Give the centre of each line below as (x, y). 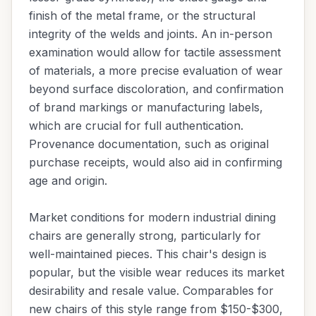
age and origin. (68, 181)
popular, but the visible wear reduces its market (157, 272)
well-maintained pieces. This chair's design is (148, 254)
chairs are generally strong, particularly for (145, 236)
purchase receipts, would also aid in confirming (156, 162)
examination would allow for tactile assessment (155, 52)
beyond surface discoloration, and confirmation (156, 89)
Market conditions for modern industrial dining (152, 217)
